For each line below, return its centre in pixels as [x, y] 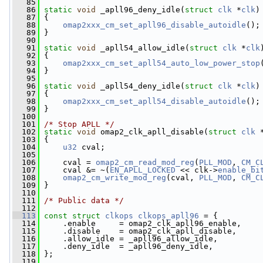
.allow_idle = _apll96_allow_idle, [129, 239]
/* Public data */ [84, 200]
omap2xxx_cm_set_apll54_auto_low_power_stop [161, 63]
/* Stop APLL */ [79, 124]
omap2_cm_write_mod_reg [114, 178]
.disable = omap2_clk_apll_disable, [138, 231]
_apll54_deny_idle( [140, 86]
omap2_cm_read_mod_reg [145, 162]
